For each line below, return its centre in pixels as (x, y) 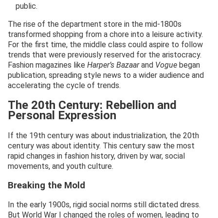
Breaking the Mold (46, 185)
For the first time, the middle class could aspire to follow (105, 45)
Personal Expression (62, 115)
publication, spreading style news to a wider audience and (106, 75)
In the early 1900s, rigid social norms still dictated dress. (104, 205)
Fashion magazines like (47, 65)
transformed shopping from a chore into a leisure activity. (105, 35)
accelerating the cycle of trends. (64, 86)
